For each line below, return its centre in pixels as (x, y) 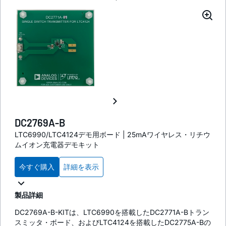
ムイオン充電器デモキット (57, 144)
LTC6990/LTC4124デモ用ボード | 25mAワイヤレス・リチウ (112, 134)
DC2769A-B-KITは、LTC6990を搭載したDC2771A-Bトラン (112, 212)
